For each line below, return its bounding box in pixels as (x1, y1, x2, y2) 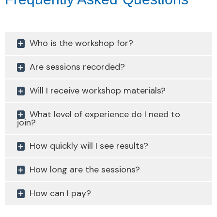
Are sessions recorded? (30, 61, 125, 73)
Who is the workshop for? (30, 37, 133, 49)
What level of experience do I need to (30, 108, 180, 120)
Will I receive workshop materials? (30, 85, 166, 96)
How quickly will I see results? (30, 140, 148, 152)
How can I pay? (30, 187, 91, 199)
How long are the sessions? (30, 164, 140, 175)
